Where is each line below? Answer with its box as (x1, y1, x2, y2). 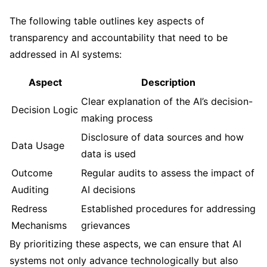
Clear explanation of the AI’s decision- (81, 95, 253, 107)
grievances (81, 219, 130, 231)
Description (141, 76, 195, 88)
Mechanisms (11, 219, 67, 231)
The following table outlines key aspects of (10, 14, 204, 27)
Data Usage (11, 139, 64, 151)
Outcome (11, 166, 52, 179)
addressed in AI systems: (10, 48, 122, 60)
